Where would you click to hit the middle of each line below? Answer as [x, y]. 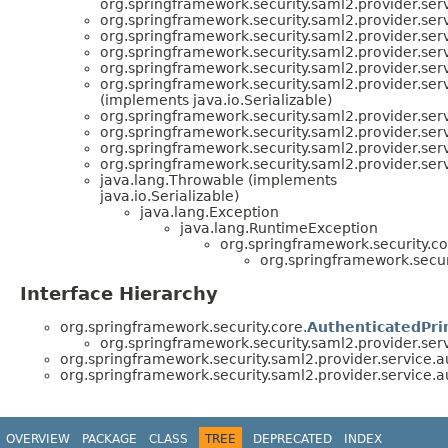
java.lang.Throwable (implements [218, 180]
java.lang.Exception [209, 212]
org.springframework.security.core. [183, 327]
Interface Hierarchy [119, 294]
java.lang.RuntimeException [279, 228]
